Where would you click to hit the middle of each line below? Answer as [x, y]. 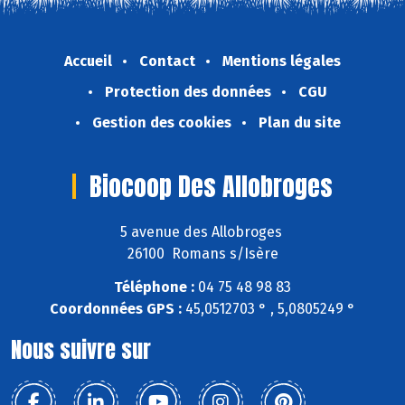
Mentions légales [282, 61]
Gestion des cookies [161, 122]
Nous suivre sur [81, 350]
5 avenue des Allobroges [202, 232]
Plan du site [299, 122]
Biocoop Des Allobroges [211, 186]
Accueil [88, 61]
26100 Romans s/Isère [202, 254]
